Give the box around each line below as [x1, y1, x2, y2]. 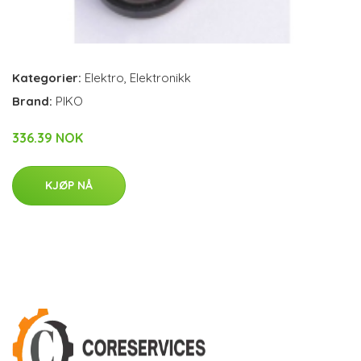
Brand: [12, 93, 56, 109]
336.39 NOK [12, 129, 83, 146]
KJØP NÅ [45, 177, 93, 193]
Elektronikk [130, 69, 191, 85]
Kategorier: [12, 69, 81, 85]
